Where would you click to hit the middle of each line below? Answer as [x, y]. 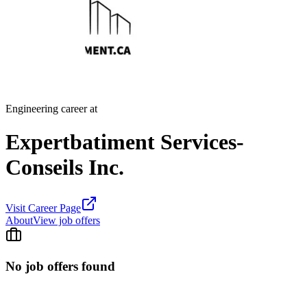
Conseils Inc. [65, 168]
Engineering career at [51, 109]
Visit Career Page [43, 208]
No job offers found [60, 266]
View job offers [66, 220]
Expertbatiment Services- [125, 142]
